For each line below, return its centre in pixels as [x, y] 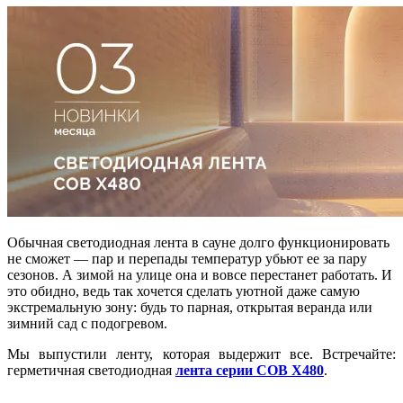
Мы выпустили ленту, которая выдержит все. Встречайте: [201, 354]
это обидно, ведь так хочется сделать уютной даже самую [184, 291]
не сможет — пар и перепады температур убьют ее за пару [187, 258]
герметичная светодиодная [91, 370]
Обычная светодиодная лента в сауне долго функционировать [198, 242]
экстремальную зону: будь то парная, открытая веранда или [190, 307]
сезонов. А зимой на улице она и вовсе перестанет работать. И [200, 274]
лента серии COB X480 [250, 370]
